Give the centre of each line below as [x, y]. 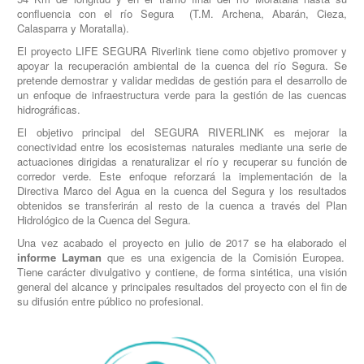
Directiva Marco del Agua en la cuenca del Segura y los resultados [182, 190]
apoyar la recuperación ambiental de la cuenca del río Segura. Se [182, 65]
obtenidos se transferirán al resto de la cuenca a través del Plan [182, 205]
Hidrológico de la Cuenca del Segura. [104, 219]
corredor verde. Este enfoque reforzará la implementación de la [182, 175]
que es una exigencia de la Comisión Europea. [223, 257]
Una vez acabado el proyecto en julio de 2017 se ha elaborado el [182, 242]
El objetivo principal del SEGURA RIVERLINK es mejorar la [182, 132]
